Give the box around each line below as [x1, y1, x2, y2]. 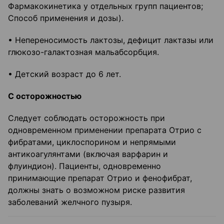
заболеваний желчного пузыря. [8, 197, 132, 207]
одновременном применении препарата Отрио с [8, 125, 201, 135]
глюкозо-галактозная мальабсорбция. [8, 47, 159, 57]
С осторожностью [8, 91, 81, 101]
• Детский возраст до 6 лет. [8, 69, 121, 79]
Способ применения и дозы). [8, 13, 123, 23]
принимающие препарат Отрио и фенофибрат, [8, 173, 192, 183]
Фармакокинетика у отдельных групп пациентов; [8, 1, 203, 11]
